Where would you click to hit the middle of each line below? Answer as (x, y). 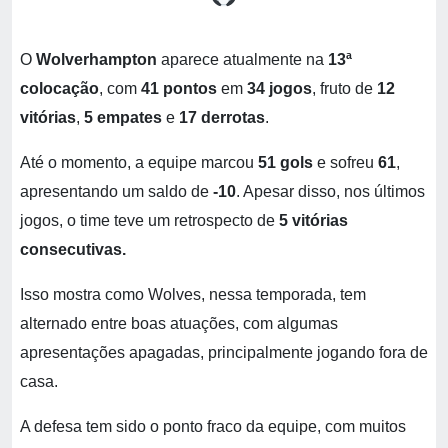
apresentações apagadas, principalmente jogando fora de (224, 352)
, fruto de (344, 88)
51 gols (285, 162)
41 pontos (179, 88)
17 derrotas (222, 117)
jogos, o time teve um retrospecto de (149, 220)
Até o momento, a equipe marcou (139, 162)
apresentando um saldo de (116, 191)
